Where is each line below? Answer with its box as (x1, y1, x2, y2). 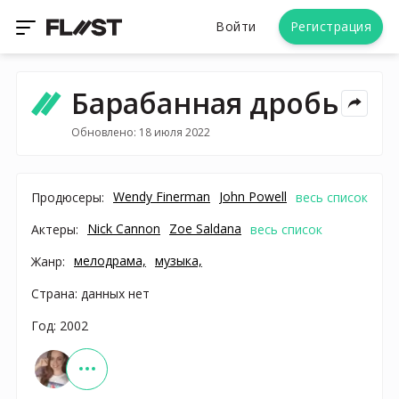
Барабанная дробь (70, 84, 338, 122)
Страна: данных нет (31, 284, 150, 302)
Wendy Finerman (113, 187, 210, 205)
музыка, (155, 251, 202, 269)
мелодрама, (74, 251, 146, 269)
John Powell (219, 187, 287, 205)
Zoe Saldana (169, 219, 241, 237)
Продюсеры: (31, 188, 104, 206)
